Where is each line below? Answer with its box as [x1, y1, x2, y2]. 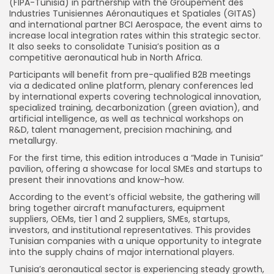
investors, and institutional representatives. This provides [9, 223, 251, 236]
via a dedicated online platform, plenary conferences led [9, 79, 253, 92]
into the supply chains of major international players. [9, 245, 234, 258]
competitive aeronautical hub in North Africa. [9, 51, 202, 64]
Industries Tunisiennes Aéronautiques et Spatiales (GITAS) [9, 7, 256, 20]
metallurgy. [9, 134, 57, 147]
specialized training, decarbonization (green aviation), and [9, 101, 259, 114]
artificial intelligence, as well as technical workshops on [9, 112, 243, 125]
